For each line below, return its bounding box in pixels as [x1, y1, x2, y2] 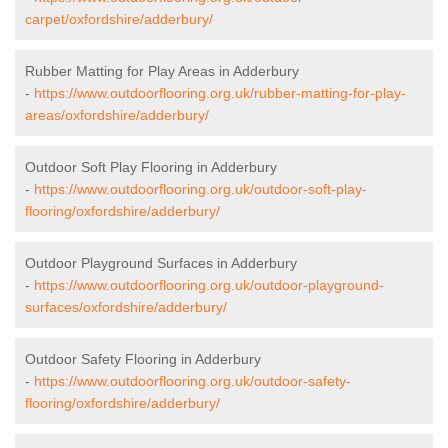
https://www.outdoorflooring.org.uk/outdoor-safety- [34, 373, 351, 390]
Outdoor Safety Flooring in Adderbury [25, 351, 261, 368]
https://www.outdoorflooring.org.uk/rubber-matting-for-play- [34, 85, 406, 102]
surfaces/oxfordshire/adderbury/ [25, 299, 227, 316]
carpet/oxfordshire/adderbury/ [25, 11, 213, 28]
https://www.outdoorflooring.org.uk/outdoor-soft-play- [34, 181, 367, 198]
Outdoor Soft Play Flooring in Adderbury [25, 159, 277, 176]
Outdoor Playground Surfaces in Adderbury [25, 255, 297, 272]
